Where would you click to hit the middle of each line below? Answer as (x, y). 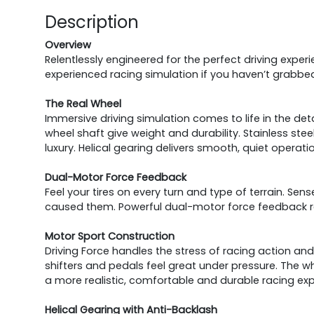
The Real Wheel (83, 104)
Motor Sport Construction (110, 237)
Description (92, 22)
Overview (68, 45)
